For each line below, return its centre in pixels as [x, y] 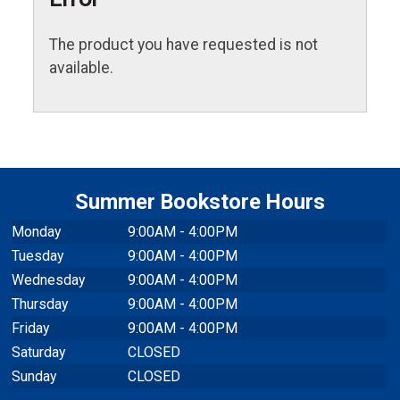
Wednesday [49, 280]
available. [82, 68]
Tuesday [38, 256]
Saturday [39, 352]
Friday [31, 328]
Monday [37, 232]
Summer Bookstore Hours [200, 202]
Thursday [40, 304]
